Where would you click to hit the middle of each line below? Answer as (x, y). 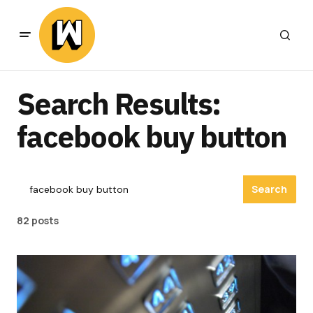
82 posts (38, 220)
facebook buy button (152, 136)
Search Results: (119, 103)
